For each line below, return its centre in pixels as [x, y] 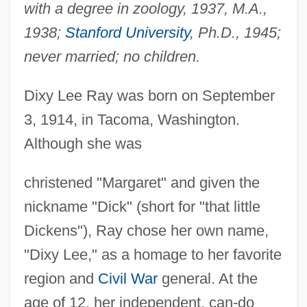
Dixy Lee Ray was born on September [149, 95]
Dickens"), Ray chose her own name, [146, 230]
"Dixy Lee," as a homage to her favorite [152, 254]
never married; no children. [112, 56]
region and [61, 278]
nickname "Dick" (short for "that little [142, 206]
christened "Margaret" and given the [142, 182]
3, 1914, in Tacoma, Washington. [132, 119]
